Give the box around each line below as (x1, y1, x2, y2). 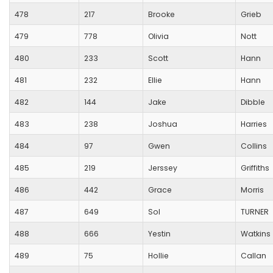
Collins (241, 141, 267, 152)
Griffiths (241, 163, 269, 174)
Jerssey (148, 163, 177, 174)
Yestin (148, 229, 171, 239)
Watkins (241, 229, 271, 239)
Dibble (241, 97, 265, 108)
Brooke (148, 9, 175, 20)
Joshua (148, 119, 177, 130)
